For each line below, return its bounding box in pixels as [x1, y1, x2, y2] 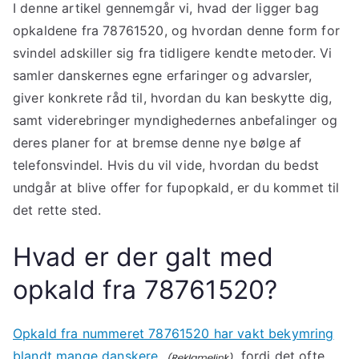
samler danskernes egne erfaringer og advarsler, [13, 67, 313, 84]
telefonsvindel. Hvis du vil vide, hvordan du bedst [13, 157, 320, 174]
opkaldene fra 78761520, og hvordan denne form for [13, 22, 340, 39]
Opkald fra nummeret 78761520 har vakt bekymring [13, 325, 334, 342]
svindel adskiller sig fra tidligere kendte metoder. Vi [13, 45, 333, 62]
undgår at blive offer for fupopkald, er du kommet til [13, 179, 340, 196]
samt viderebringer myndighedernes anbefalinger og [13, 112, 337, 129]
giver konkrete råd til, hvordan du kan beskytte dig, [13, 90, 333, 107]
